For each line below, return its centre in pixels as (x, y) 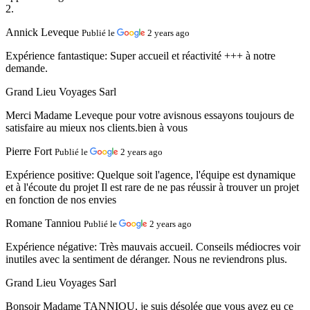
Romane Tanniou (43, 223)
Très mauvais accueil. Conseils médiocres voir (200, 246)
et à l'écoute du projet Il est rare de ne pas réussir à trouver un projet (152, 187)
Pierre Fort (29, 151)
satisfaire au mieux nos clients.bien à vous (97, 127)
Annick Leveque (42, 32)
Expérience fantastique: (58, 55)
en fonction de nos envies (61, 199)
